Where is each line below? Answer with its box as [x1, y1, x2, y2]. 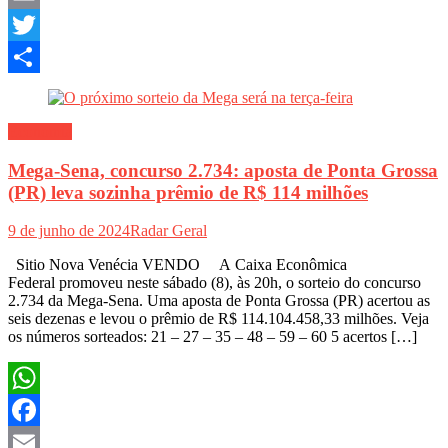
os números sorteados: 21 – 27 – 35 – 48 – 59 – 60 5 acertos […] [8, 328, 417, 346]
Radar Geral [130, 222, 207, 240]
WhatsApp [8, 401, 76, 419]
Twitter [8, 48, 53, 65]
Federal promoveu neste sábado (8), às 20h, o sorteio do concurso [8, 274, 421, 292]
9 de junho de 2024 [8, 222, 130, 240]
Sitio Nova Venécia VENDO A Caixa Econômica [8, 256, 347, 274]
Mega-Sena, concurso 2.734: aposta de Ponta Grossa [8, 159, 438, 181]
